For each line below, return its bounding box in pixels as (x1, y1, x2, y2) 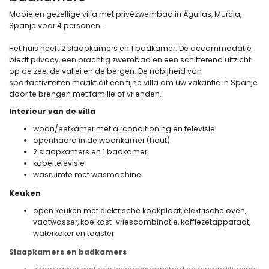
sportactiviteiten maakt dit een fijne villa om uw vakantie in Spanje (9, 77, 258, 88)
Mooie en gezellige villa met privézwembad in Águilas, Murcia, (9, 8, 241, 19)
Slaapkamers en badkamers (9, 247, 127, 258)
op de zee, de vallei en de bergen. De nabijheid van (9, 65, 202, 76)
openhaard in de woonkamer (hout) (33, 134, 170, 145)
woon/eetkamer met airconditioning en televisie (33, 123, 215, 134)
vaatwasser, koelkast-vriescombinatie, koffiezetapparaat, (33, 217, 250, 228)
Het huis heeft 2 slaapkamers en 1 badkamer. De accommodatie (9, 43, 252, 53)
